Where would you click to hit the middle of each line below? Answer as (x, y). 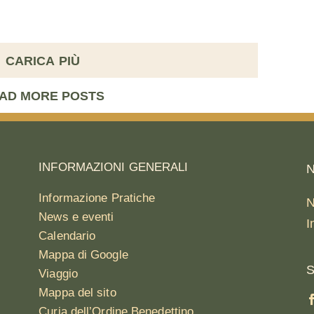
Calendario (67, 235)
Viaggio (58, 273)
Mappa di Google (83, 254)
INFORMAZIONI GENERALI (114, 167)
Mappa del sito (77, 292)
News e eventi (76, 217)
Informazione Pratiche (97, 198)
